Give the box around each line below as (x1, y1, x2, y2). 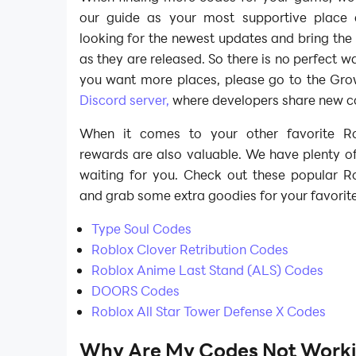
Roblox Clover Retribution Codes (91, 240, 289, 257)
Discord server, (79, 91, 169, 109)
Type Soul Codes (91, 219, 192, 237)
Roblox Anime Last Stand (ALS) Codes (91, 261, 324, 278)
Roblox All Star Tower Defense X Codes (91, 302, 327, 319)
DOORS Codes (91, 281, 180, 299)
